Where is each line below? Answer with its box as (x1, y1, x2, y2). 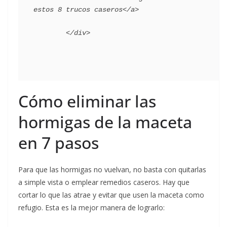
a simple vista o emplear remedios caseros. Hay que (18, 177, 190, 187)
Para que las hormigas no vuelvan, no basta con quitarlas (18, 165, 206, 175)
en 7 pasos (18, 132, 99, 154)
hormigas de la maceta (18, 111, 192, 133)
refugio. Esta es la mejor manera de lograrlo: (18, 203, 167, 213)
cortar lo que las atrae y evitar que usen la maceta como (18, 190, 204, 200)
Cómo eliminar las (18, 90, 156, 112)
